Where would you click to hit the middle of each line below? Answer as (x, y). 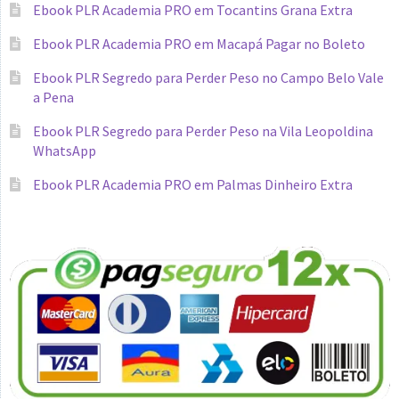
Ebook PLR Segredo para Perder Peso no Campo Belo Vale (208, 77)
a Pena (53, 97)
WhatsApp (64, 150)
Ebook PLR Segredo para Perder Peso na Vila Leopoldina (203, 130)
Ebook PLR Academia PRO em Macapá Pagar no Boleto (199, 43)
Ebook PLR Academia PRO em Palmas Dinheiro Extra (192, 184)
